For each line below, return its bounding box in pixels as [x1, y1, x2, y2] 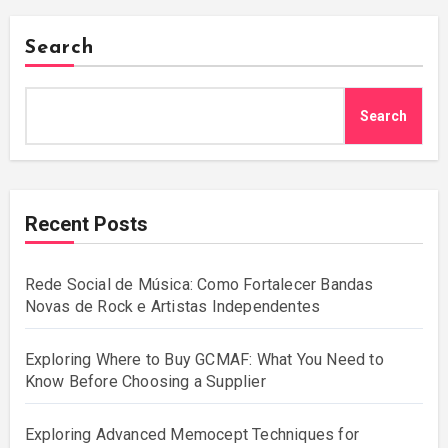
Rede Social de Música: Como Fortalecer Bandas [24, 275, 374, 295]
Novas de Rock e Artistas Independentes [24, 297, 321, 317]
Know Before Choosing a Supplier [24, 372, 266, 392]
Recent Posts [24, 212, 148, 237]
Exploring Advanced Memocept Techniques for [24, 425, 359, 445]
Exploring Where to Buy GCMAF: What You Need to [24, 350, 384, 370]
